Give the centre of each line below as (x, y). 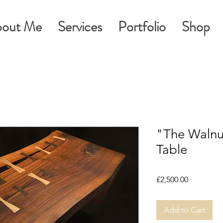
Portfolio (142, 27)
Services (80, 27)
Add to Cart (184, 210)
